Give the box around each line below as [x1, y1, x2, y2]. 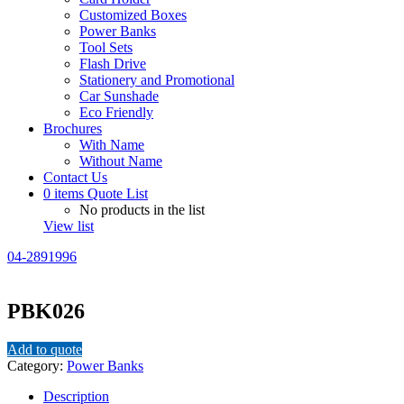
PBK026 [7, 299, 85, 324]
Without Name [79, 153, 162, 170]
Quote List [87, 186, 148, 202]
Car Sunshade [79, 88, 159, 105]
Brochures [43, 121, 102, 137]
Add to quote [7, 342, 82, 358]
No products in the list [79, 202, 205, 218]
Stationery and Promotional [79, 72, 234, 88]
